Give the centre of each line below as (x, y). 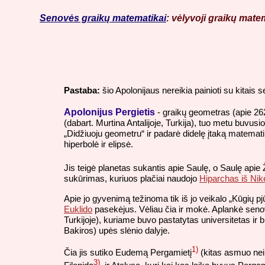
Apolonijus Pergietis (109, 112)
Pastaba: (82, 90)
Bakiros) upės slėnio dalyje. (117, 230)
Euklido (78, 209)
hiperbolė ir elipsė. (98, 144)
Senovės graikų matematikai (103, 18)
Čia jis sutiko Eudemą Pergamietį (128, 253)
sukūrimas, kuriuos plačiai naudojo (132, 179)
